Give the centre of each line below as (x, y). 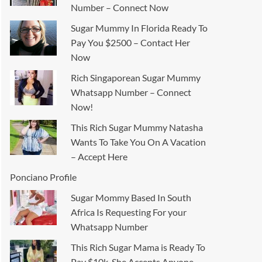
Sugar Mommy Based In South (131, 198)
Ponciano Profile (44, 177)
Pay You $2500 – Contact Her (131, 43)
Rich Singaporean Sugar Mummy (136, 78)
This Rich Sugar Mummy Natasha (137, 127)
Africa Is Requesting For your (129, 212)
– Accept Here (99, 157)
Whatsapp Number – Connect (131, 92)
